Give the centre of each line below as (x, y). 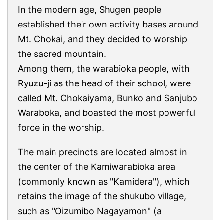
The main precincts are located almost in (102, 152)
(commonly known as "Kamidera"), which (104, 181)
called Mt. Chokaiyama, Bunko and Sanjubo (108, 98)
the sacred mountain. (62, 54)
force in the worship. (61, 127)
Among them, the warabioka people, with (104, 68)
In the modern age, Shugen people (89, 9)
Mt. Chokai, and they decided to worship (102, 39)
